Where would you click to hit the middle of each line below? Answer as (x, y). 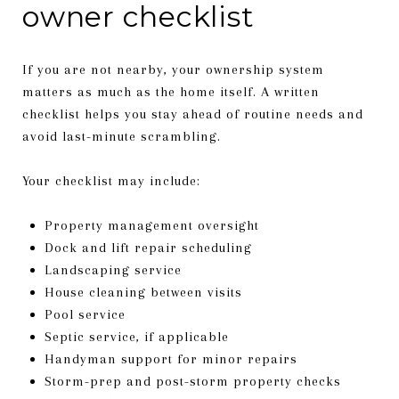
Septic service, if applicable (136, 336)
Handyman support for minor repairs (171, 358)
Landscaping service (113, 269)
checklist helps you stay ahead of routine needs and (193, 114)
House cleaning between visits (143, 292)
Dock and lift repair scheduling (148, 247)
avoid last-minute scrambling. (122, 136)
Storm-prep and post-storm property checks (192, 381)
